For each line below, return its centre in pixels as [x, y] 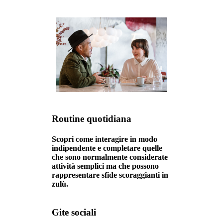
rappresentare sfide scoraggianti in [110, 175]
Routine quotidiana [92, 118]
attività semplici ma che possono [105, 166]
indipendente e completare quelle [107, 148]
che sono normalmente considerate [110, 157]
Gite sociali [74, 213]
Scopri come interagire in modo [105, 139]
